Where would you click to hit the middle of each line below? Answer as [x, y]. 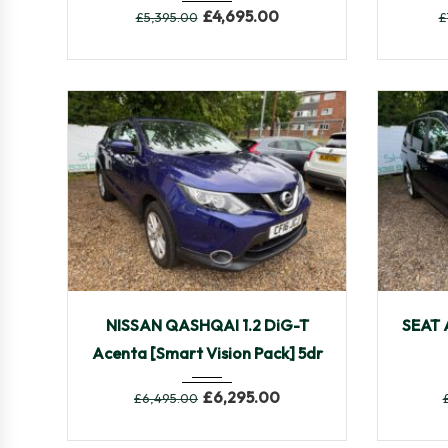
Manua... [210, 311]
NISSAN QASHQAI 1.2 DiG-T [207, 324]
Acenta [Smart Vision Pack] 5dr [207, 352]
